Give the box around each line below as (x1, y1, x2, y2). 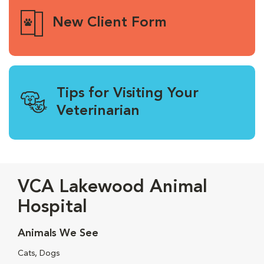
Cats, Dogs (18, 249, 60, 258)
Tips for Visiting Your (57, 86, 199, 101)
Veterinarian (57, 104, 140, 118)
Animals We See (18, 227, 98, 239)
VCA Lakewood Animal (18, 178, 207, 196)
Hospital (18, 198, 87, 216)
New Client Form (52, 16, 167, 31)
